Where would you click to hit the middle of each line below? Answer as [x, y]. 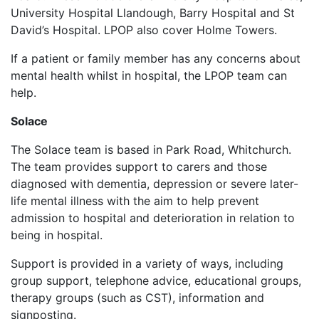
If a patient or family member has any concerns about [156, 58]
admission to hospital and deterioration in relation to [153, 218]
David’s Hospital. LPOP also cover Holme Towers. [144, 30]
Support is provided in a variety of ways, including [147, 263]
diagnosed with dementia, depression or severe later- [155, 184]
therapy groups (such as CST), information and [137, 298]
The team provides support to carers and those [139, 167]
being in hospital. [57, 235]
